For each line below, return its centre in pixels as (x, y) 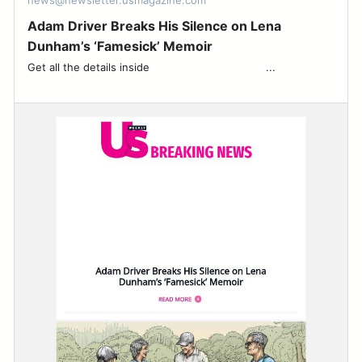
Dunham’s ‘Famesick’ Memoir (120, 46)
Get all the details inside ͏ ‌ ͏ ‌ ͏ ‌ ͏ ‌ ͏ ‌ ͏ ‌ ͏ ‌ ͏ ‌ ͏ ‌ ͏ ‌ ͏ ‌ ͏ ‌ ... (151, 67)
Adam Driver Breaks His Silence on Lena (154, 26)
